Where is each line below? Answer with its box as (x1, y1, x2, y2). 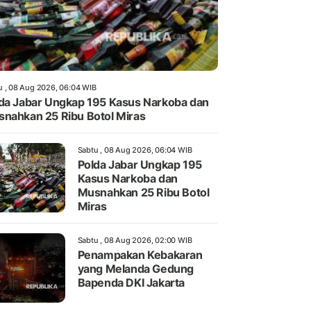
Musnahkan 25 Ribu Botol (77, 185, 210, 199)
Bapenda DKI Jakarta (77, 275, 185, 289)
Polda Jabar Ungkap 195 (77, 157, 202, 171)
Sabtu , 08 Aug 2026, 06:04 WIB (77, 144, 192, 155)
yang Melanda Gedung (77, 261, 194, 276)
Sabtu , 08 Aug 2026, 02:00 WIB (77, 235, 192, 245)
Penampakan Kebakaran (77, 247, 203, 262)
